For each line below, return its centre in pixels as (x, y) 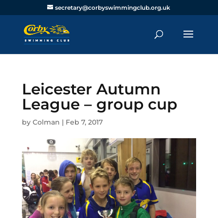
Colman (46, 122)
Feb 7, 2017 (84, 122)
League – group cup (99, 104)
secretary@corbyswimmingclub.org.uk (113, 8)
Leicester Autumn (91, 89)
